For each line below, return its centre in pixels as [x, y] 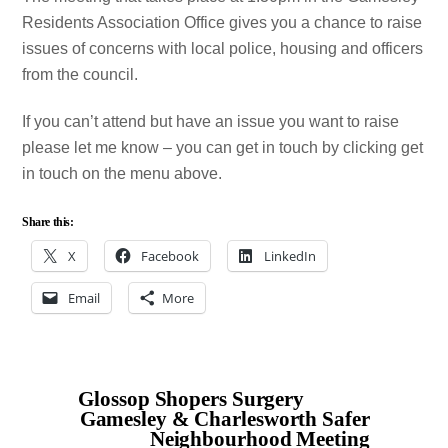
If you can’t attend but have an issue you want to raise [211, 122]
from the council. [80, 75]
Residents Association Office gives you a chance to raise [222, 23]
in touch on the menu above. [122, 174]
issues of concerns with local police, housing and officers [223, 49]
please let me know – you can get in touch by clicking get [223, 148]
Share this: [48, 221]
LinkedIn [290, 255]
